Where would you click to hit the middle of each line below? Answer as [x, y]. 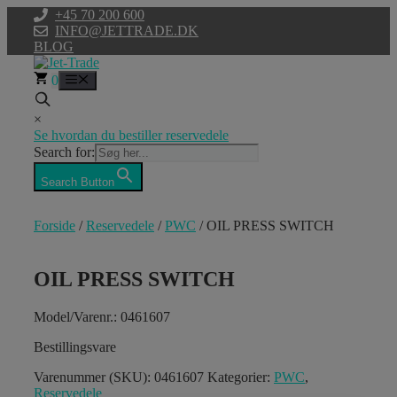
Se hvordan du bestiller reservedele [131, 136]
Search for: [64, 152]
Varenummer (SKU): [94, 378]
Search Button [78, 183]
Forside [54, 226]
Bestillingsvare [75, 347]
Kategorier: [241, 378]
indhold [27, 46]
